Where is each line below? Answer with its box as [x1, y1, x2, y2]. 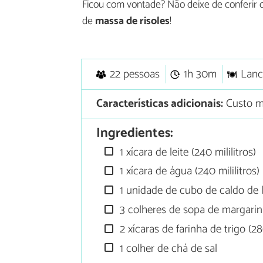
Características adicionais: [96, 95, 223, 113]
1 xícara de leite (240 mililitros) [117, 143, 257, 161]
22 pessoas [109, 65, 160, 84]
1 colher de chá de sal [117, 239, 218, 258]
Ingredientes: [96, 122, 173, 144]
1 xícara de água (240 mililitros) [117, 162, 260, 181]
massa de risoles [95, 12, 170, 31]
